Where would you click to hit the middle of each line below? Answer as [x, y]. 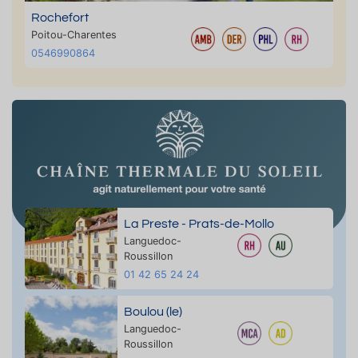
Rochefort [60, 18]
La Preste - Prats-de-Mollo [199, 223]
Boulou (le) [153, 311]
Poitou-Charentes [74, 35]
